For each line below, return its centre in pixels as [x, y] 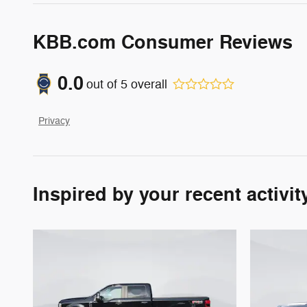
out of [103, 84]
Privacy [54, 121]
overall [147, 84]
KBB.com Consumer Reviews [163, 43]
